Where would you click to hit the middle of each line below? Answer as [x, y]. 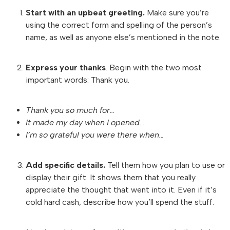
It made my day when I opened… [85, 122]
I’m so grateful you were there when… [95, 135]
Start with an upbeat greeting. [85, 12]
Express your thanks [66, 67]
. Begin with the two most [154, 67]
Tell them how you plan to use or [165, 165]
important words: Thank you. [78, 80]
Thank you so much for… [70, 110]
